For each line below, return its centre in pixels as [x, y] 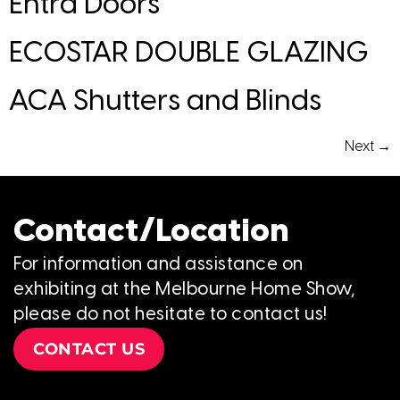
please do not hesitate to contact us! [171, 314]
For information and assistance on [158, 264]
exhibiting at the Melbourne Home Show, [184, 289]
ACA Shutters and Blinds [165, 101]
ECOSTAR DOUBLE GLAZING [189, 53]
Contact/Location [151, 232]
